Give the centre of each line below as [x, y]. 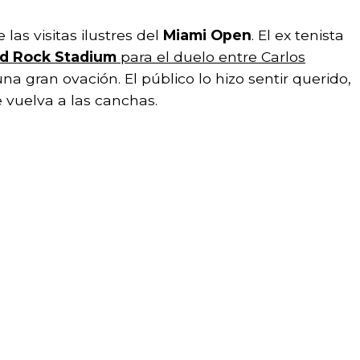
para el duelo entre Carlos [211, 56]
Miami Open [207, 35]
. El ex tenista [298, 35]
